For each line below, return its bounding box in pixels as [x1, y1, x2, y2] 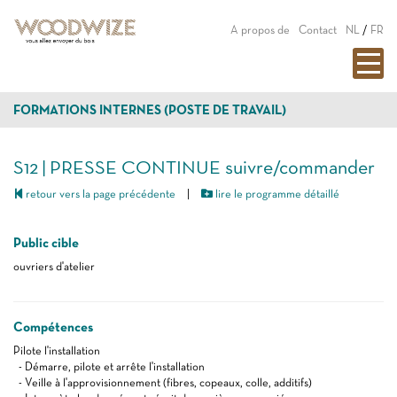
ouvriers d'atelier [13, 260, 95, 273]
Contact [299, 23, 337, 36]
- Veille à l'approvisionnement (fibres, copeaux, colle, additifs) [13, 376, 312, 389]
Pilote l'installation [13, 344, 100, 357]
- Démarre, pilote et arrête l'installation [13, 360, 205, 373]
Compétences [13, 319, 93, 335]
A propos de [230, 23, 290, 36]
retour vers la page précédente [23, 187, 175, 200]
